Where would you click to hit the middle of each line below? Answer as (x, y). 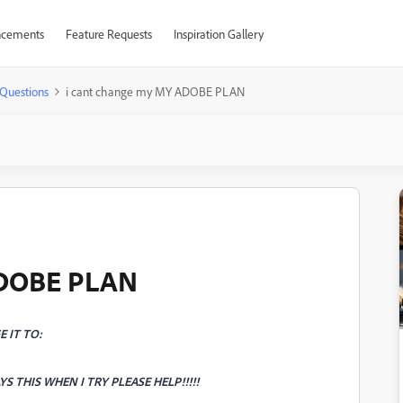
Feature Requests (108, 34)
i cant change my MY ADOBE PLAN (155, 91)
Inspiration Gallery (218, 34)
